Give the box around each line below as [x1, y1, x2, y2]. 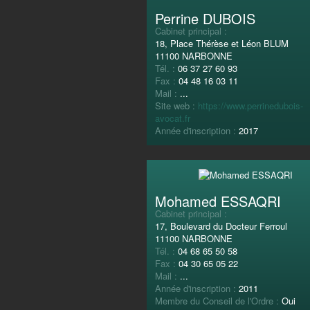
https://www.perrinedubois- [198, 98, 303, 112]
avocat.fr [155, 111, 190, 125]
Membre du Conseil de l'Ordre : [155, 294, 282, 308]
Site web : [155, 98, 198, 112]
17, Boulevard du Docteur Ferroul [155, 219, 287, 233]
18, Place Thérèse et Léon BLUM [155, 36, 289, 50]
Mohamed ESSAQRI [155, 191, 281, 212]
